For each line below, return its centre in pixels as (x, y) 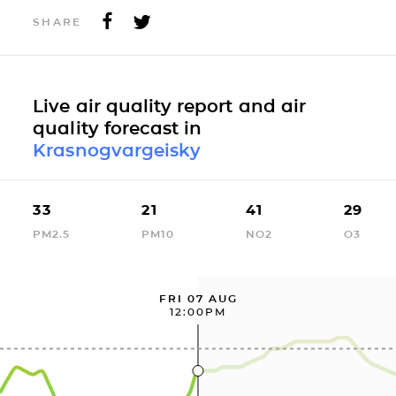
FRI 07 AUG (198, 298)
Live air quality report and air (169, 106)
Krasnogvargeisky (117, 150)
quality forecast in (118, 128)
